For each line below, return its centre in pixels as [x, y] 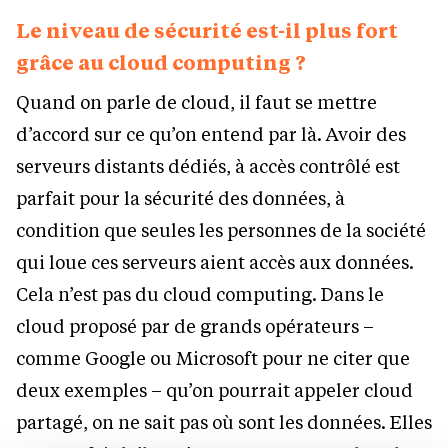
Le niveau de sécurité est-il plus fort [207, 30]
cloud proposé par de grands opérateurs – [195, 326]
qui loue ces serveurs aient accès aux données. [215, 262]
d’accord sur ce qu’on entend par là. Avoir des [211, 134]
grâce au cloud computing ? [161, 62]
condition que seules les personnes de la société [221, 230]
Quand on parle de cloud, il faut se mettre [196, 102]
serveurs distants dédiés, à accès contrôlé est [208, 166]
